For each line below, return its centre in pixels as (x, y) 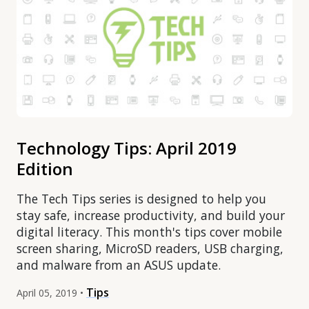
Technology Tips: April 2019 (127, 148)
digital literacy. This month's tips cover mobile (149, 232)
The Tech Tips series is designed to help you (141, 199)
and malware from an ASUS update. (119, 265)
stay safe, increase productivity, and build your (151, 216)
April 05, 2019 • (50, 293)
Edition (45, 169)
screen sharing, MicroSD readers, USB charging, (150, 249)
